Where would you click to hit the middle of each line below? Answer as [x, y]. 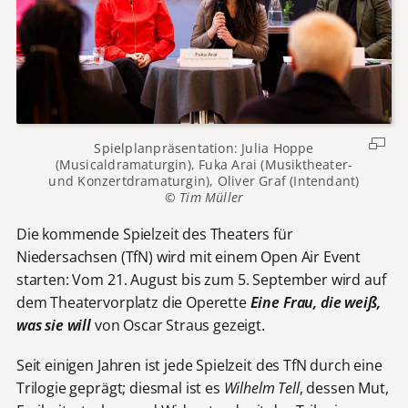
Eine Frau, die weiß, [315, 302]
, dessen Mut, [344, 388]
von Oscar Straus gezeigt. [179, 325]
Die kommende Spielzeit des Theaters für [154, 234]
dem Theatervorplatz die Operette [131, 302]
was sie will [55, 325]
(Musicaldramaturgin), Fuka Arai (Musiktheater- [204, 164]
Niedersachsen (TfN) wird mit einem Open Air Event [189, 256]
